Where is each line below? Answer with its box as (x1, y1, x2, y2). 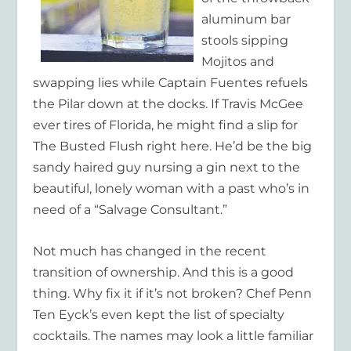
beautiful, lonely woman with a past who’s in (33, 181, 310, 197)
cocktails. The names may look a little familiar (33, 327, 314, 343)
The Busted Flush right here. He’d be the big (33, 139, 313, 154)
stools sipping (201, 33, 289, 49)
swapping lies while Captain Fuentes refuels (33, 75, 309, 91)
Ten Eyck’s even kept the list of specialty (33, 306, 285, 322)
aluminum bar (201, 12, 291, 27)
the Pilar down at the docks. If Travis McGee (33, 96, 304, 112)
